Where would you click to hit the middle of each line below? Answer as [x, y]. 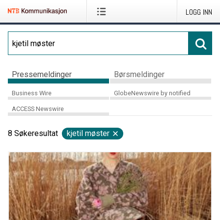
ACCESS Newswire [38, 109]
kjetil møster [88, 134]
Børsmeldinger [139, 74]
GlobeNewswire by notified [152, 93]
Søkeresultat [36, 134]
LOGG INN [199, 12]
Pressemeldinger [42, 74]
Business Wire [32, 93]
